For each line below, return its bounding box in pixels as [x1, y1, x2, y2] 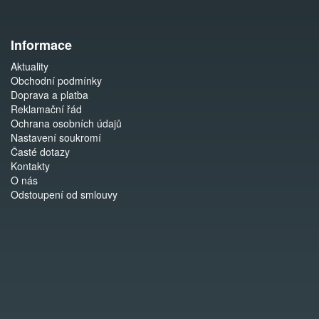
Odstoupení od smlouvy [11, 187, 117, 202]
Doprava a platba [11, 88, 88, 102]
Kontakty [11, 159, 50, 173]
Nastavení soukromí [11, 130, 101, 145]
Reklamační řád [11, 102, 82, 116]
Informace [11, 36, 72, 54]
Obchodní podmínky [11, 73, 102, 88]
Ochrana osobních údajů [11, 116, 122, 130]
